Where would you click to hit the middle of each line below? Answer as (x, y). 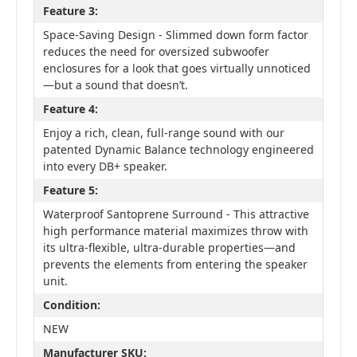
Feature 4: (70, 109)
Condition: (71, 305)
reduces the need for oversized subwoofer (156, 52)
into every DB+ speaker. (105, 167)
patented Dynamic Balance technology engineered (178, 150)
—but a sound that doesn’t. (115, 85)
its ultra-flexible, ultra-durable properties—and (169, 248)
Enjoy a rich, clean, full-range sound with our (163, 133)
